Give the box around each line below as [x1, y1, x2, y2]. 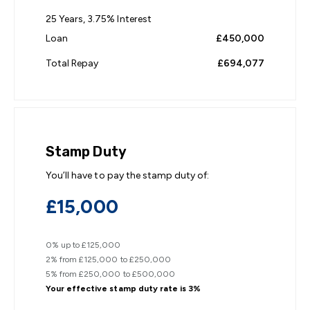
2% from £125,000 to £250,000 [46, 255, 171, 265]
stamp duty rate [109, 284, 178, 294]
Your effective [46, 284, 110, 294]
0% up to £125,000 [46, 240, 121, 250]
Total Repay [46, 57, 99, 70]
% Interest [107, 13, 152, 26]
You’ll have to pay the [46, 170, 143, 182]
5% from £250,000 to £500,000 [46, 269, 175, 280]
